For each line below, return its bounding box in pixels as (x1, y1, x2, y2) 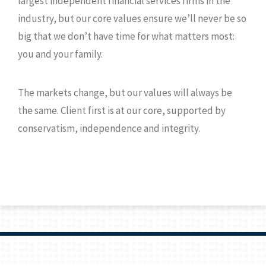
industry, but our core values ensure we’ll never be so (18, 12, 246, 25)
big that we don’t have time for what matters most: (18, 30, 235, 43)
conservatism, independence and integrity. (18, 122, 200, 135)
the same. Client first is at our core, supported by (18, 104, 226, 117)
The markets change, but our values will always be (18, 86, 232, 99)
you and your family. (18, 47, 103, 61)
